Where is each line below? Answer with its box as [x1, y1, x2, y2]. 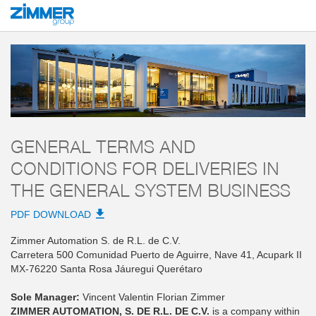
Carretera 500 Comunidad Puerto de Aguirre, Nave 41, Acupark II [11, 249, 302, 261]
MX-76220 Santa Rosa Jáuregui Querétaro [11, 263, 202, 275]
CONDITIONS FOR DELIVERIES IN [11, 156, 279, 179]
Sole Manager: [11, 291, 83, 303]
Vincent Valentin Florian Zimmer [83, 291, 225, 303]
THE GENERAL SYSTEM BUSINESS [11, 178, 291, 201]
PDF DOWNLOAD [11, 209, 91, 221]
